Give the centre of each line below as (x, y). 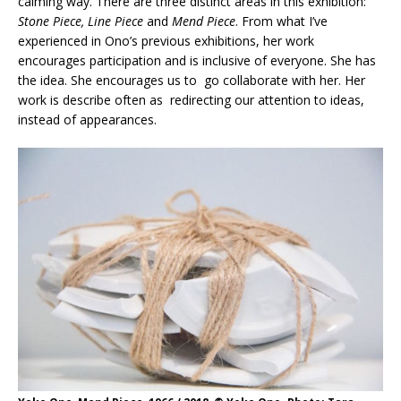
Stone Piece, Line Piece (81, 21)
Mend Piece (204, 21)
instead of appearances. (87, 120)
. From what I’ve (282, 21)
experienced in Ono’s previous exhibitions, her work (166, 41)
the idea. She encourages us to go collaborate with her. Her (192, 81)
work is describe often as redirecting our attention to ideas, (191, 100)
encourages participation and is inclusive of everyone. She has (197, 61)
